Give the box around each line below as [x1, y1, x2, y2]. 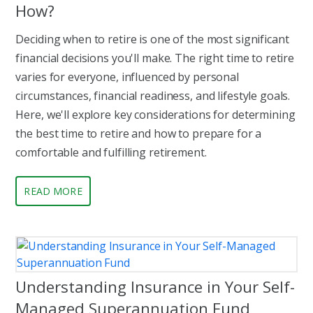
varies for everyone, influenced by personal [15, 69, 239, 85]
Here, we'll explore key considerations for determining [15, 107, 296, 123]
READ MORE [24, 184, 82, 198]
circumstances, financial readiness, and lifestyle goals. [15, 88, 291, 104]
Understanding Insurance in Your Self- [15, 276, 296, 298]
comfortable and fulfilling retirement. [15, 145, 207, 161]
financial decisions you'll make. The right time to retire [15, 50, 295, 66]
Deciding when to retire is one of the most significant [15, 31, 289, 48]
